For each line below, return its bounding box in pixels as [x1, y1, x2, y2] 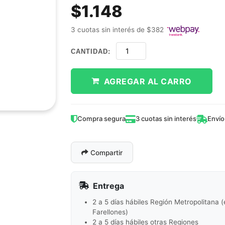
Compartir [88, 148, 123, 157]
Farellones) [92, 207, 129, 216]
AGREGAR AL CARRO [99, 76, 192, 86]
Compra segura [77, 115, 126, 123]
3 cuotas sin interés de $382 [71, 26, 164, 34]
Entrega [89, 180, 125, 191]
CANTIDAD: [71, 47, 111, 55]
